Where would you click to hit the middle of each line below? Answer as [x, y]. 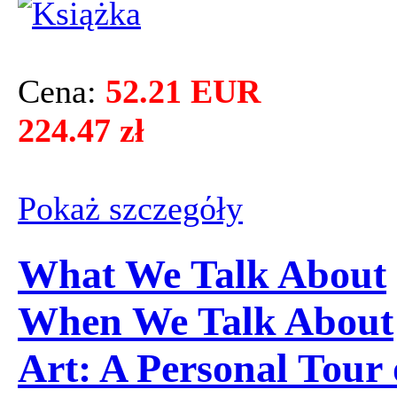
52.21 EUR [183, 92]
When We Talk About [206, 321]
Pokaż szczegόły [130, 209]
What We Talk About [202, 274]
